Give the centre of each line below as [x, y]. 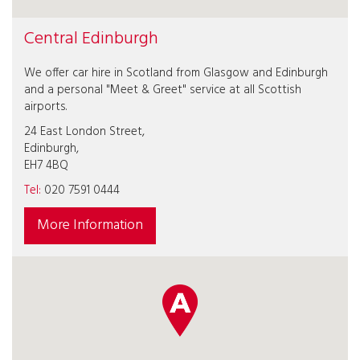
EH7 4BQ [46, 166]
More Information [90, 225]
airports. [45, 107]
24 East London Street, [84, 132]
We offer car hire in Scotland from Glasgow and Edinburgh [176, 73]
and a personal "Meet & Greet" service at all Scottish [163, 90]
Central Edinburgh [91, 39]
